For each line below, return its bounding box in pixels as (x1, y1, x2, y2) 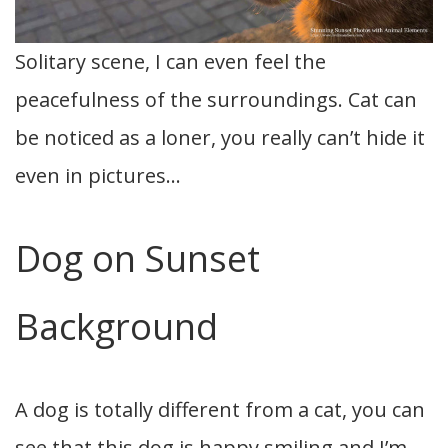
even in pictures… (15, 162, 181, 190)
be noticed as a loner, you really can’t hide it (15, 124, 425, 152)
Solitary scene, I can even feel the (15, 48, 326, 76)
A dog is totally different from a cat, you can (15, 396, 425, 424)
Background (15, 302, 218, 352)
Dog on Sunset (15, 234, 260, 284)
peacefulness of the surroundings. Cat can (15, 86, 417, 114)
